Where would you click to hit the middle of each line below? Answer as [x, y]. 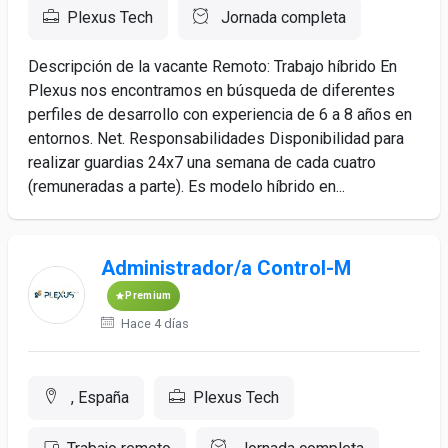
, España [98, 397]
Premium [148, 295]
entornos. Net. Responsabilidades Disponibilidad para [216, 138]
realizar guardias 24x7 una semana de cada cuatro [202, 162]
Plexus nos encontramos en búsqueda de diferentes [211, 90]
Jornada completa [281, 17]
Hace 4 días [154, 323]
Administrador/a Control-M [226, 268]
